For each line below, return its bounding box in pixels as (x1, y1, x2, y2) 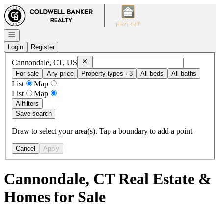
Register (31, 43, 55, 51)
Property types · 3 (82, 69, 133, 77)
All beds (140, 69, 164, 77)
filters (23, 99, 39, 107)
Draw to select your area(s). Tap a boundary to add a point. (12, 126, 194, 135)
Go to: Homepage (3, 3, 59, 12)
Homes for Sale (4, 188, 106, 206)
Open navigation (7, 30, 54, 38)
